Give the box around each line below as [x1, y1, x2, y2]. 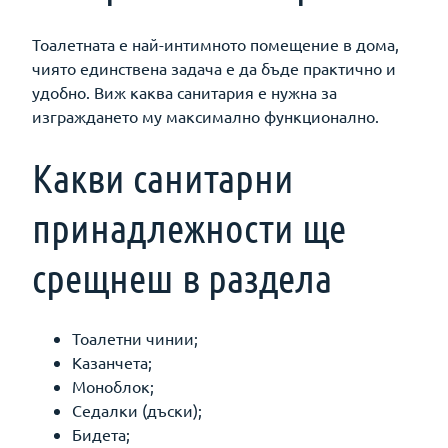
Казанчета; [72, 351, 152, 372]
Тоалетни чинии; [72, 327, 198, 348]
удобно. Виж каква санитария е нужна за [32, 81, 337, 102]
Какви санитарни [32, 152, 294, 201]
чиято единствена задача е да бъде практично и [32, 57, 396, 78]
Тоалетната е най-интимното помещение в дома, [32, 33, 399, 54]
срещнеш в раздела [32, 252, 332, 301]
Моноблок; [72, 375, 154, 396]
